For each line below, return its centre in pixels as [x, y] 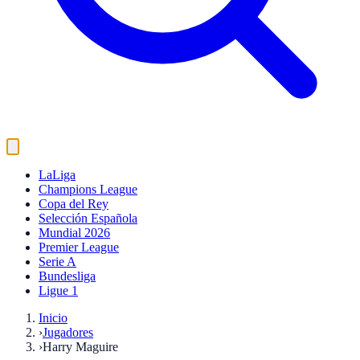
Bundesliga [67, 276]
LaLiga [57, 175]
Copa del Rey [74, 204]
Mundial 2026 [74, 233]
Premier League [79, 247]
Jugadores [68, 332]
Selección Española [88, 218]
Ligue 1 [58, 290]
